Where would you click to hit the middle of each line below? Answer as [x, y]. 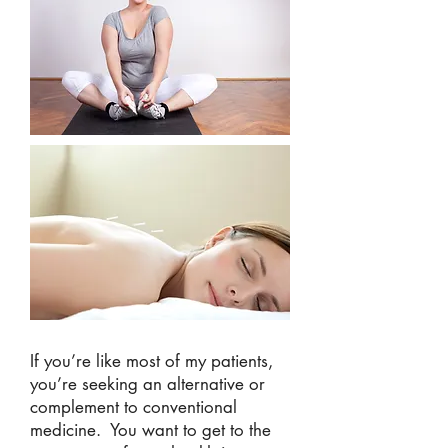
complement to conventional [133, 407]
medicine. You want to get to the [150, 430]
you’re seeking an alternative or [147, 384]
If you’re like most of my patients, [151, 361]
